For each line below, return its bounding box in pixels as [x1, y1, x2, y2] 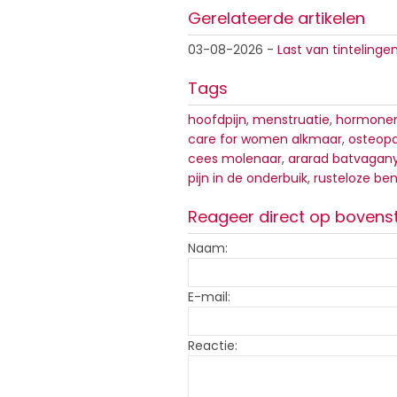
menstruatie [253, 111, 330, 129]
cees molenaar [188, 150, 282, 168]
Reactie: [188, 337, 237, 355]
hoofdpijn [188, 111, 246, 129]
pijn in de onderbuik [188, 169, 307, 188]
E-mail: [188, 288, 230, 307]
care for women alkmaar [188, 130, 342, 149]
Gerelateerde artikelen [188, 7, 365, 30]
